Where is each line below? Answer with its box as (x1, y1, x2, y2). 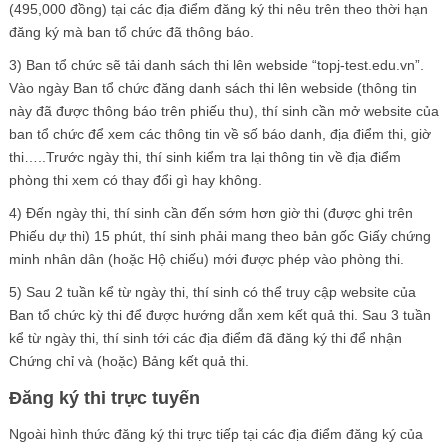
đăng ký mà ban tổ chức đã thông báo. (8, 23, 254, 40)
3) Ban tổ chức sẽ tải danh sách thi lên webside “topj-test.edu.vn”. (8, 56, 424, 73)
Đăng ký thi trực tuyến (8, 387, 200, 408)
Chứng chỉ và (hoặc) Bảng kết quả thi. (8, 352, 249, 369)
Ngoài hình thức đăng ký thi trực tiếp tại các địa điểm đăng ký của (8, 425, 423, 442)
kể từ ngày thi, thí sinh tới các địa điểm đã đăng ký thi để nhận (8, 329, 402, 346)
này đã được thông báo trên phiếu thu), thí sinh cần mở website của (8, 102, 439, 119)
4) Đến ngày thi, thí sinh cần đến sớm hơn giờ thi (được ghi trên (8, 204, 413, 221)
